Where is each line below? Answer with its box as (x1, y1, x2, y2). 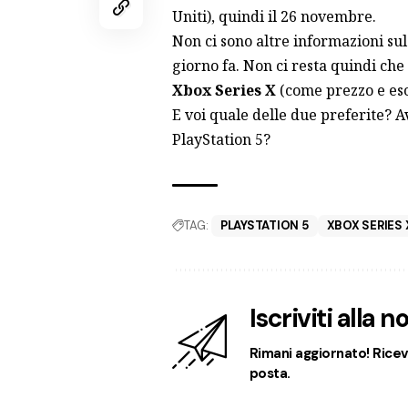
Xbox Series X (171, 79, 276, 100)
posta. (249, 363, 291, 382)
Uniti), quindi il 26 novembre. (171, 5, 376, 26)
